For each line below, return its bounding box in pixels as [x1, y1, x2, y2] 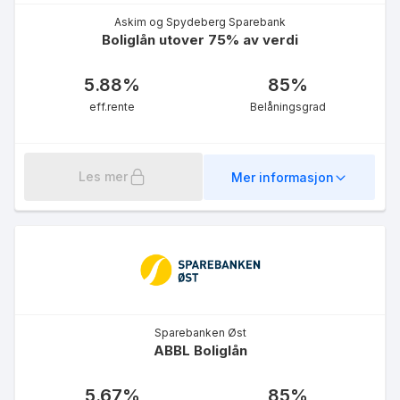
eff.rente [89, 100, 135, 114]
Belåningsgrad [250, 100, 326, 114]
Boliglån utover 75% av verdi [102, 31, 298, 49]
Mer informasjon [230, 169, 334, 185]
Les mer [79, 169, 129, 185]
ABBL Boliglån [153, 342, 247, 360]
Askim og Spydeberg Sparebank [114, 15, 286, 29]
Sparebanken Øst [154, 326, 246, 340]
